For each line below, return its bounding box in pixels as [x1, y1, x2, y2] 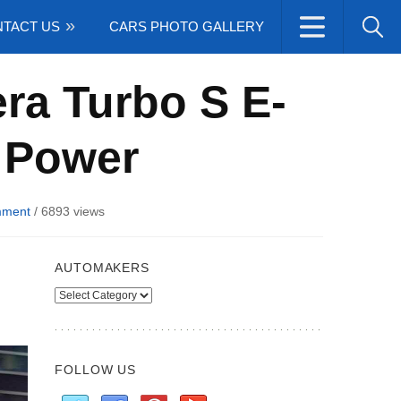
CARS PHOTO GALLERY [109, 19, 264, 34]
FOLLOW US [55, 363, 137, 377]
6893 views [40, 204, 105, 218]
